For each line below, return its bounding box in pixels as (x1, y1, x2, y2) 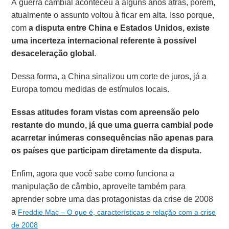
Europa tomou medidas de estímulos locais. (11, 83, 170, 95)
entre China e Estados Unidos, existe (66, 21, 210, 34)
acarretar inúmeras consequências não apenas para (11, 131, 214, 144)
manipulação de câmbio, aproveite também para (11, 180, 186, 192)
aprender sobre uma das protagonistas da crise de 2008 (11, 193, 214, 205)
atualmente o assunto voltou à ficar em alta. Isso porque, (11, 9, 215, 21)
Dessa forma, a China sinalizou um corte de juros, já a (11, 70, 207, 82)
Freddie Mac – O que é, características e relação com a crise (18, 207, 216, 217)
